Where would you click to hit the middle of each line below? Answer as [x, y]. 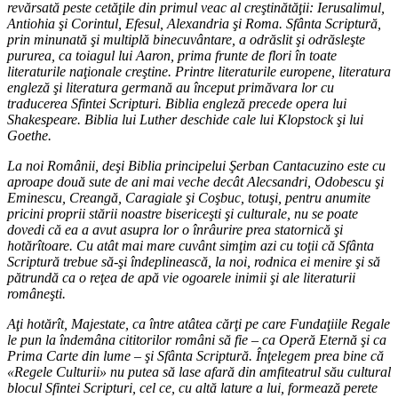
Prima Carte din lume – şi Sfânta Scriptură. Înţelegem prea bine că [195, 355]
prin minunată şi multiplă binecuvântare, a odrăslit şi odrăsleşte [186, 39]
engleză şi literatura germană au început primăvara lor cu [171, 87]
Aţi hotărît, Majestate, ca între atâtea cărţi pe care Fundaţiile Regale [199, 323]
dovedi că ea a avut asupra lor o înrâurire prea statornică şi [175, 229]
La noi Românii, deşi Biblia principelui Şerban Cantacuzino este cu [196, 165]
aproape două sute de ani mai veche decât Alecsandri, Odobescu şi [195, 181]
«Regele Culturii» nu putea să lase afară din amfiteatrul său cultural [199, 371]
